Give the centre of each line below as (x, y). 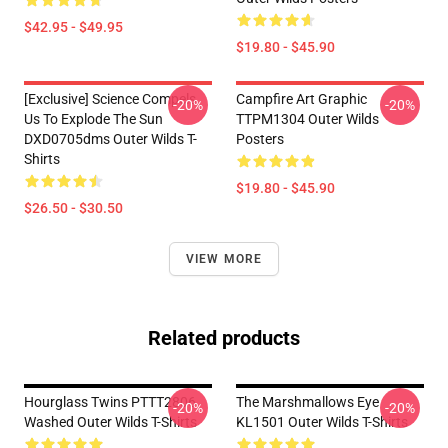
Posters (260, 139)
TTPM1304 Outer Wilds (307, 119)
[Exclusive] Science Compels (110, 99)
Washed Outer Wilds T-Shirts (110, 422)
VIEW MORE (224, 259)
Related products (224, 338)
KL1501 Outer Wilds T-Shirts (322, 422)
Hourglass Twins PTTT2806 (110, 402)
